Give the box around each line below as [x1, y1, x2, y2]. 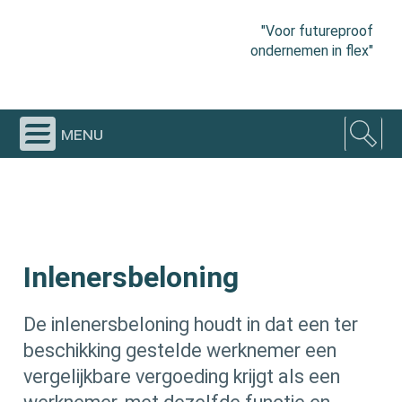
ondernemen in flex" [249, 41, 373, 59]
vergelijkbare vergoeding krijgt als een [23, 365, 341, 389]
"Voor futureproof [260, 22, 373, 39]
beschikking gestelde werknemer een [23, 339, 337, 363]
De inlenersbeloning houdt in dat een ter [23, 313, 359, 336]
